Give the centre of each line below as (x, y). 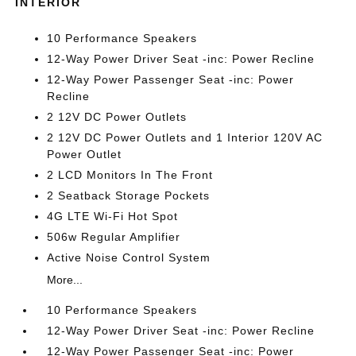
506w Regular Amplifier (114, 237)
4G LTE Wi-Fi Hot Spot (113, 216)
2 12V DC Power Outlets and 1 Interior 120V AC (185, 137)
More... (65, 280)
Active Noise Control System (129, 257)
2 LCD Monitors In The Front (130, 175)
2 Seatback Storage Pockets (129, 195)
